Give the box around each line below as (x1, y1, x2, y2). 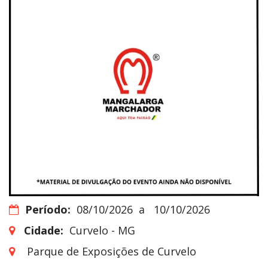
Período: (25, 202, 71, 217)
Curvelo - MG (69, 223, 135, 237)
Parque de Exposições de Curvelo (27, 243, 196, 258)
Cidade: (24, 223, 63, 237)
